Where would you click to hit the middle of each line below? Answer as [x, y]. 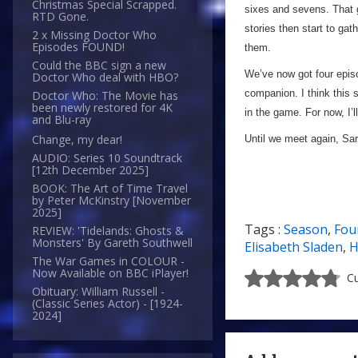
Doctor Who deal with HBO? [105, 78]
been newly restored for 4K [102, 108]
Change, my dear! [77, 140]
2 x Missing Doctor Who [94, 35]
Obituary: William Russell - [98, 292]
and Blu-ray [62, 120]
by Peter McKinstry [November [111, 201]
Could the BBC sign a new [99, 66]
